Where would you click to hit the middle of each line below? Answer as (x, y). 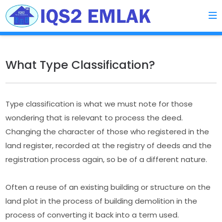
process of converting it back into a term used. (92, 215)
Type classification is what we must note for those (99, 104)
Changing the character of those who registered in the (108, 131)
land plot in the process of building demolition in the (102, 201)
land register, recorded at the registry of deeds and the (109, 145)
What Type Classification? (81, 65)
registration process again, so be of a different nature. (107, 159)
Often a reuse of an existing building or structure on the (108, 187)
